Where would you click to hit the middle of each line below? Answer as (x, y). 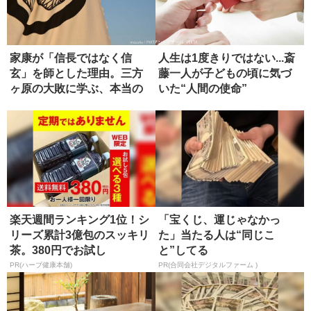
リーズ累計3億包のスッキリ (79, 235)
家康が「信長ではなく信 (71, 58)
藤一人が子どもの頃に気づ (225, 74)
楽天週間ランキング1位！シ (79, 220)
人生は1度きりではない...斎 (227, 58)
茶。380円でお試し (58, 251)
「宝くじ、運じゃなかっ (219, 220)
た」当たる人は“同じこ (217, 235)
